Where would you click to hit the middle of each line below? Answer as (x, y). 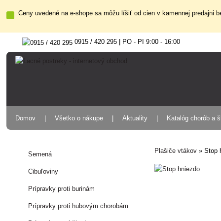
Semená (40, 154)
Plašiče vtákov (176, 151)
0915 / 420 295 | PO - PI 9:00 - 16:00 (127, 42)
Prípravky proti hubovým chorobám (78, 206)
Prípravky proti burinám (62, 189)
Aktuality (135, 118)
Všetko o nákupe (79, 118)
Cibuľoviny (43, 171)
